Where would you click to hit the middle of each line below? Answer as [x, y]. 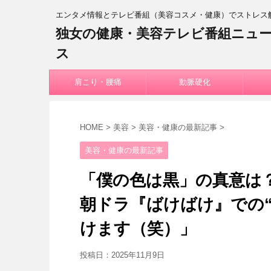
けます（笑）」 [138, 229]
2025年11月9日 [138, 255]
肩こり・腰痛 [98, 82]
